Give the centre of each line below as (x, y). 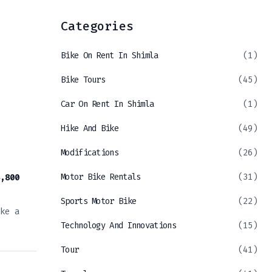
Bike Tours (83, 80)
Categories (97, 26)
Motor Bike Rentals (101, 177)
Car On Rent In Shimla (107, 104)
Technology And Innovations (118, 226)
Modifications (90, 153)
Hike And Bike (90, 129)
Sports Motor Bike (99, 202)
